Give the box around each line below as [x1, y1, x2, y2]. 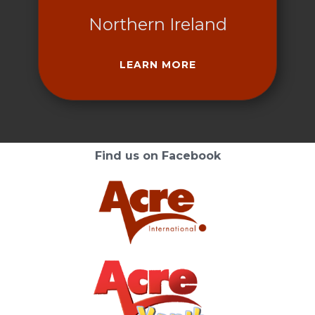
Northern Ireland [88, 14, 227, 34]
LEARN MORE [119, 58, 196, 71]
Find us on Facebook [94, 149, 221, 162]
